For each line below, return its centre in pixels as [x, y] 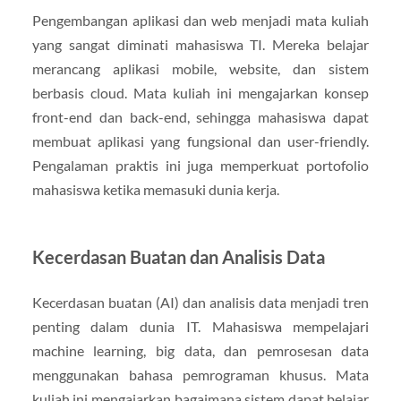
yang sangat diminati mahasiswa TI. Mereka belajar [200, 45]
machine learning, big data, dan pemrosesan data [200, 351]
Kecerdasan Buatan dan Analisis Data [178, 257]
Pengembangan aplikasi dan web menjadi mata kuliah [200, 21]
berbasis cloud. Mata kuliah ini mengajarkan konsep [200, 93]
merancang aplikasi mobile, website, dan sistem [200, 69]
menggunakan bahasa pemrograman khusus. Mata [200, 375]
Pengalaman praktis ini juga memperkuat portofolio [200, 166]
